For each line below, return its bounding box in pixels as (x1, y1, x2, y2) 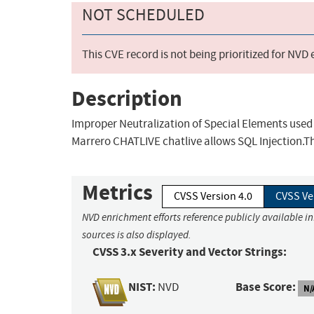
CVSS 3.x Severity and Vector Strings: (93, 244, 287, 261)
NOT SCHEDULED (82, 4, 205, 26)
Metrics (82, 178, 153, 207)
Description (71, 83, 182, 113)
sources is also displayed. (82, 228, 191, 242)
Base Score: (235, 279, 296, 296)
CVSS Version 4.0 (174, 189, 252, 204)
